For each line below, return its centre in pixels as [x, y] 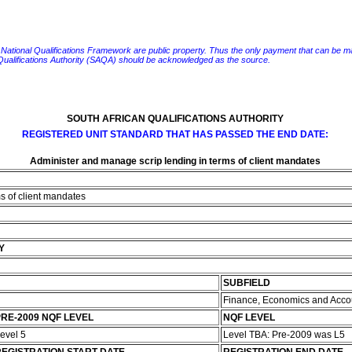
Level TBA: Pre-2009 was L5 [285, 335]
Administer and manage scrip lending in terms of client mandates [175, 161]
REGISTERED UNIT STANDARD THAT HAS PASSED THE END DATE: [175, 134]
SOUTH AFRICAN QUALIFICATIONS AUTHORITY [175, 119]
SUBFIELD [246, 283]
